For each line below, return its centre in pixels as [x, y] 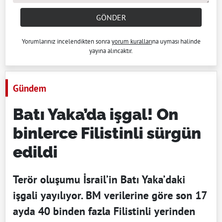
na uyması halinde [176, 41]
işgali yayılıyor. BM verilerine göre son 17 [110, 195]
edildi [35, 152]
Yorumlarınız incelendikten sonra [66, 41]
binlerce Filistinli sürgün [107, 133]
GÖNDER [111, 17]
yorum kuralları [132, 41]
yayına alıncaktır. [111, 51]
